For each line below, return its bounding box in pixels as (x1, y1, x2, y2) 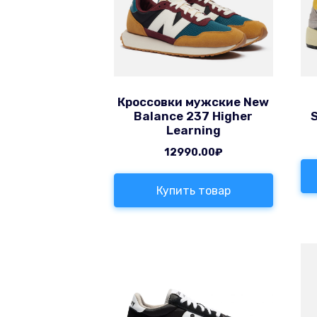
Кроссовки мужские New (117, 94, 270, 109)
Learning (166, 122, 221, 137)
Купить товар (156, 183, 231, 197)
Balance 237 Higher (134, 108, 253, 123)
